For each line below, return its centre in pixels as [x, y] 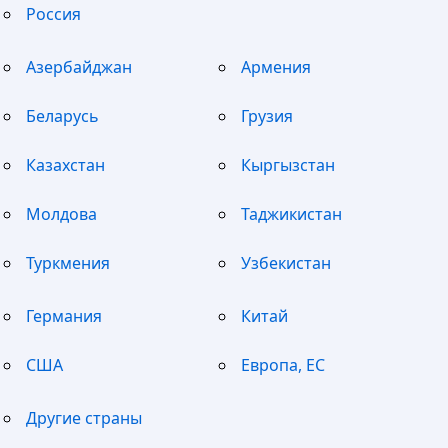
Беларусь [62, 116]
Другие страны [83, 418]
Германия [63, 316]
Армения [275, 67]
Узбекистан [285, 263]
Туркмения [67, 263]
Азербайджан [78, 67]
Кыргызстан [287, 165]
